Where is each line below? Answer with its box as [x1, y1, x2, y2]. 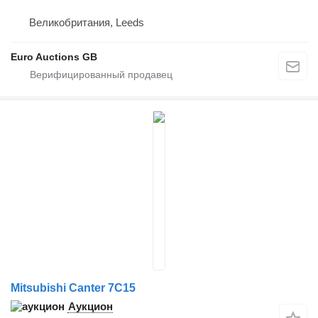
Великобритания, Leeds [29, 16, 144, 28]
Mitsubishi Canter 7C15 [11, 281, 136, 294]
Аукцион [68, 300, 113, 312]
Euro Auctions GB [11, 50, 97, 62]
